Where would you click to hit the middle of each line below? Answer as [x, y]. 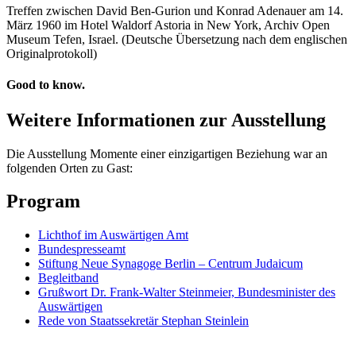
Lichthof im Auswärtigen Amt [113, 235]
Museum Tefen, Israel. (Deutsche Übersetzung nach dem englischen [177, 40]
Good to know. [46, 85]
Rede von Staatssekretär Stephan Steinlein [143, 321]
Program [43, 201]
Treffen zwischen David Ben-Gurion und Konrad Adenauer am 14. [175, 11]
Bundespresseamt [82, 250]
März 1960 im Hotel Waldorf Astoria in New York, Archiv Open [168, 25]
